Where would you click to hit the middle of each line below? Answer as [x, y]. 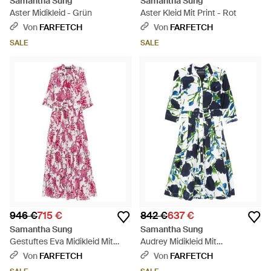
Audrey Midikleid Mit [178, 241]
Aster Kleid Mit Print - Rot [188, 13]
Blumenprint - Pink [45, 253]
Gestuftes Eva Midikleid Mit [61, 241]
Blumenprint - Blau [176, 253]
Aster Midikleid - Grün [51, 13]
